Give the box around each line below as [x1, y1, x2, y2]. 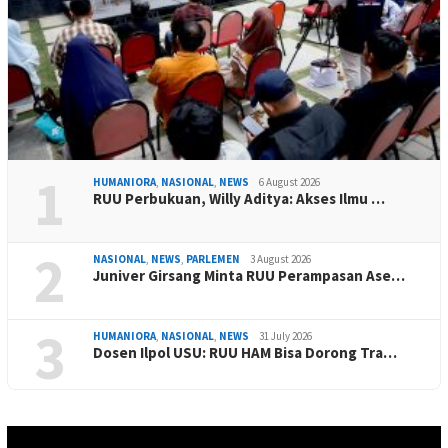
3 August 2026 [250, 251, 311, 266]
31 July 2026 [259, 328, 312, 343]
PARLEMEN [186, 251, 240, 266]
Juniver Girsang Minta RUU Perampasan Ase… [93, 265, 405, 285]
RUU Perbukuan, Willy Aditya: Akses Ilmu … [93, 188, 385, 208]
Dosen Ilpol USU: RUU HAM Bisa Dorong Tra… [93, 342, 397, 362]
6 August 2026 [259, 174, 320, 189]
